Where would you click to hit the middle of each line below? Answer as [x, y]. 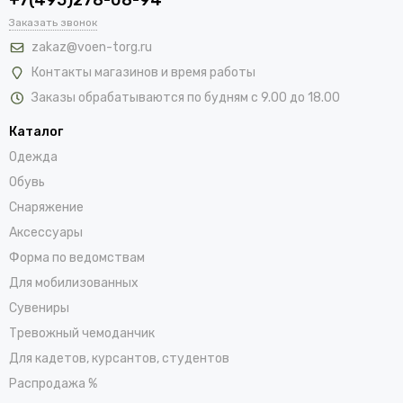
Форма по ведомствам [77, 257]
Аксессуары [46, 232]
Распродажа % [53, 383]
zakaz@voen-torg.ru [92, 47]
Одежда [33, 157]
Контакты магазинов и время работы [143, 72]
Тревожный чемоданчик [82, 333]
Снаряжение [46, 207]
